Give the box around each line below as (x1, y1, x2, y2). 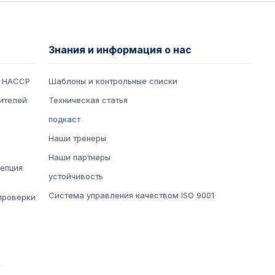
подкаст (48, 114, 81, 125)
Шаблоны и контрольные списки (48, 76, 178, 87)
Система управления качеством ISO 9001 (48, 190, 215, 201)
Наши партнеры (48, 152, 111, 163)
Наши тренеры (48, 133, 107, 144)
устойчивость (48, 171, 104, 182)
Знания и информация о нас (48, 44, 192, 56)
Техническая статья (48, 95, 128, 106)
